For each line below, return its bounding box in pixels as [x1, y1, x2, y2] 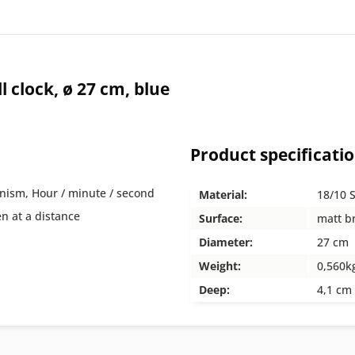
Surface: [199, 211, 242, 226]
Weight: [199, 258, 241, 273]
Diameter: [199, 235, 253, 250]
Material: [199, 187, 247, 202]
